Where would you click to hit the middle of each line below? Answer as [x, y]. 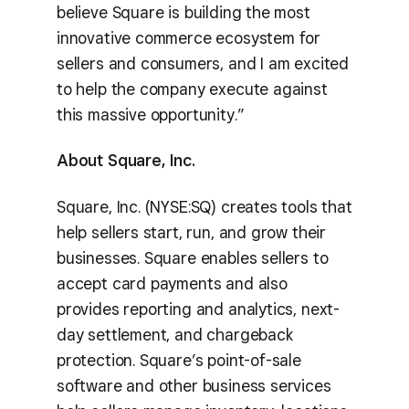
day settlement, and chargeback [175, 334]
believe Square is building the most [184, 12]
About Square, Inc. [126, 160]
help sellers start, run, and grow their [191, 232]
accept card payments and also [172, 283]
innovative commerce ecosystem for [189, 37]
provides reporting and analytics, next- [198, 309]
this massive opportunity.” [151, 114]
